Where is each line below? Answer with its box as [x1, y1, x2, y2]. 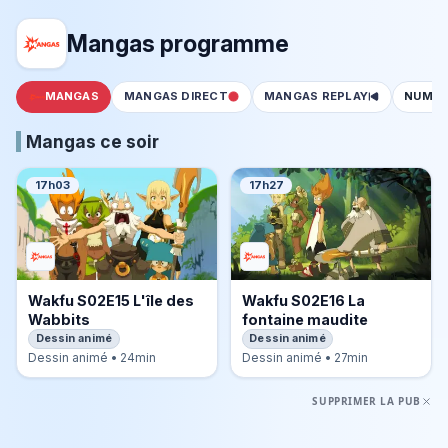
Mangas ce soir [26, 131, 159, 153]
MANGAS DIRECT [123, 89, 228, 104]
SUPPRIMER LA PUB [312, 394, 421, 409]
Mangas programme [67, 29, 290, 58]
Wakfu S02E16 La [241, 291, 365, 309]
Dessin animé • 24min [27, 350, 156, 365]
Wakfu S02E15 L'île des [27, 291, 194, 309]
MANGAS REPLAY [264, 89, 368, 104]
